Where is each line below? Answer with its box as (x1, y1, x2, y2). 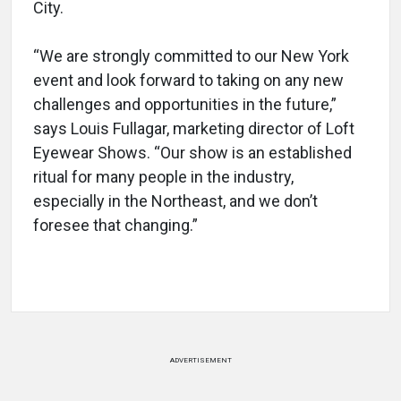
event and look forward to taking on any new (33, 70, 344, 90)
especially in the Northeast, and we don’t (33, 191, 318, 210)
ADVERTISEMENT (169, 355, 232, 364)
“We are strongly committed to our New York (33, 46, 349, 65)
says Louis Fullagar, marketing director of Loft (33, 118, 354, 138)
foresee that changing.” (33, 215, 198, 235)
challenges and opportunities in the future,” (33, 94, 337, 114)
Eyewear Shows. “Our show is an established (33, 142, 352, 162)
